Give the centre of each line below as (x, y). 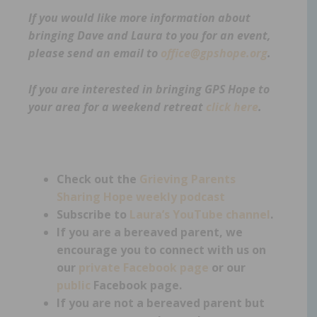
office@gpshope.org (214, 53)
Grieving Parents (188, 179)
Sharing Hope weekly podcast (141, 196)
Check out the (98, 179)
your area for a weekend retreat (117, 106)
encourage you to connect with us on (161, 249)
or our (227, 267)
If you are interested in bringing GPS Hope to (149, 89)
